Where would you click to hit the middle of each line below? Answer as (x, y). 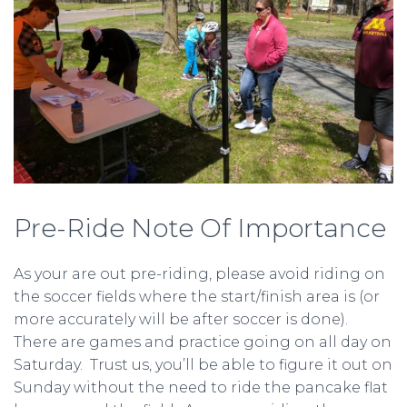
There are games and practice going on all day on (203, 342)
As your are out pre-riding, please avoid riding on (199, 273)
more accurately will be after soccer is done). (183, 319)
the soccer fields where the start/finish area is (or (197, 296)
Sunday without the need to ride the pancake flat (201, 387)
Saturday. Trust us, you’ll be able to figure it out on (203, 364)
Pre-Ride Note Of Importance (200, 228)
